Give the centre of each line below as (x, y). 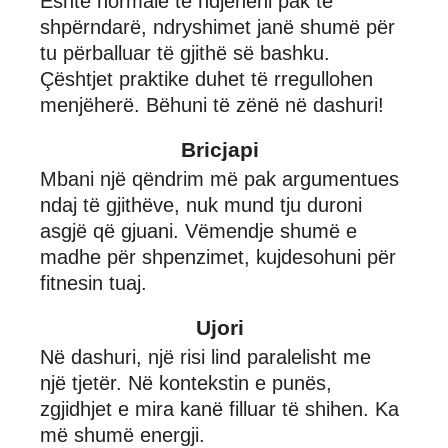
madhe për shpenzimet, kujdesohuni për (218, 256)
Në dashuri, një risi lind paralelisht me (205, 356)
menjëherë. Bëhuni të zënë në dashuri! (212, 104)
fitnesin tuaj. (93, 282)
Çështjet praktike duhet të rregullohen (206, 78)
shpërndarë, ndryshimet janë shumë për (217, 26)
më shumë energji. (122, 434)
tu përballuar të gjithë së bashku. (185, 52)
